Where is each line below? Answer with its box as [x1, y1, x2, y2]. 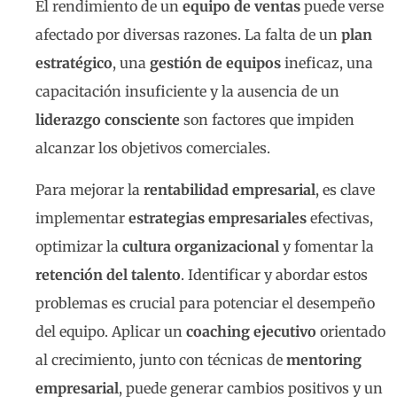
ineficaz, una [281, 54, 373, 73]
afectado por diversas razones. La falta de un [35, 26, 341, 44]
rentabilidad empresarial [144, 180, 315, 198]
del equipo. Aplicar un [35, 322, 186, 340]
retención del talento [35, 265, 181, 284]
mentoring [286, 350, 362, 369]
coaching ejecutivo [186, 322, 316, 340]
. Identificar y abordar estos [181, 265, 368, 284]
